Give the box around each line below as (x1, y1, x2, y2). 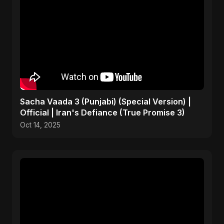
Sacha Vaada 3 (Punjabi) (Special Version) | (20, 96, 191, 106)
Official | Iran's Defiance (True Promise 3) (20, 107, 185, 117)
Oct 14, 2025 (20, 121, 60, 129)
